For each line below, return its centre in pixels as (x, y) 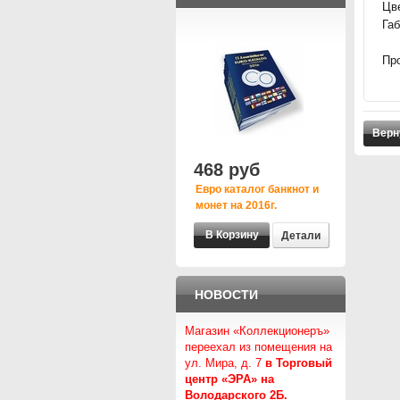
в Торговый (299, 363)
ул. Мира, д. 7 (225, 363)
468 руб (227, 170)
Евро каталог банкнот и (257, 189)
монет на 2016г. (236, 205)
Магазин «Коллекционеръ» (257, 331)
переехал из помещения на (258, 347)
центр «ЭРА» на (229, 379)
